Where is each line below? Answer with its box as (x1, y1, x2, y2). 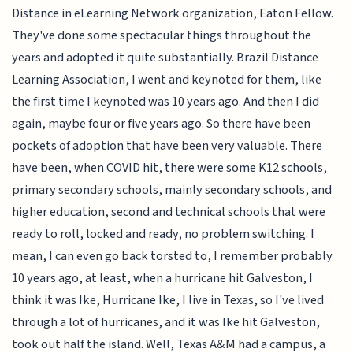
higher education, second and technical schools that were (12, 202, 326, 221)
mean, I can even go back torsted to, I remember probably (12, 246, 333, 266)
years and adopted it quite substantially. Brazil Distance (12, 47, 319, 67)
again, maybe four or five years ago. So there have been (12, 113, 311, 133)
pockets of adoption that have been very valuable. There (12, 136, 323, 155)
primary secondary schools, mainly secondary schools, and (12, 180, 333, 199)
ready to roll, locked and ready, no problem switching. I (12, 224, 315, 243)
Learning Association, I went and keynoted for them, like (12, 69, 322, 89)
